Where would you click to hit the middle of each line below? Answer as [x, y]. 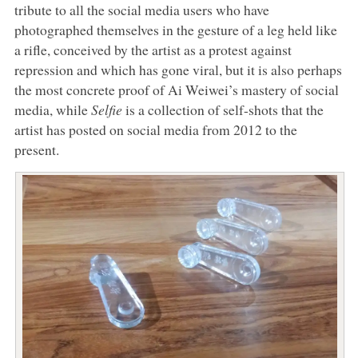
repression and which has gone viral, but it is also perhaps [178, 69]
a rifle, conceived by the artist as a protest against [153, 49]
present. [36, 149]
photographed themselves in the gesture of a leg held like [175, 29]
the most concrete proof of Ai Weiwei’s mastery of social [176, 89]
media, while [52, 109]
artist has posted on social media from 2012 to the [155, 129]
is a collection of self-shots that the [223, 109]
